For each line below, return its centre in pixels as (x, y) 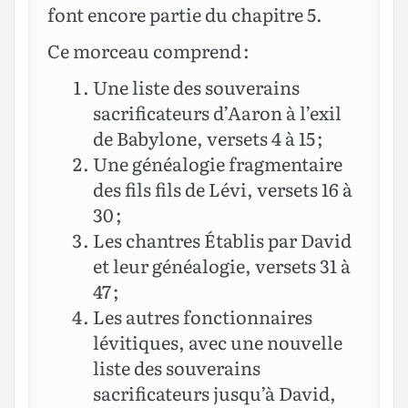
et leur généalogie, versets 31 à (222, 265)
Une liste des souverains (196, 86)
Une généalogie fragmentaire (218, 163)
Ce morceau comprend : (148, 50)
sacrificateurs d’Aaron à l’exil (217, 112)
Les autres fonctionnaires (203, 316)
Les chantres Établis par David (222, 239)
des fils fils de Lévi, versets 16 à (223, 188)
